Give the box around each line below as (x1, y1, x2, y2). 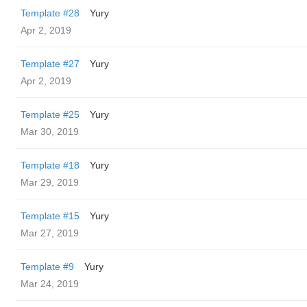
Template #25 (21, 109, 79, 120)
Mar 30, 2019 (21, 126, 79, 137)
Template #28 (21, 8, 79, 19)
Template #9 (21, 261, 74, 272)
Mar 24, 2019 (21, 278, 79, 289)
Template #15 (21, 210, 79, 221)
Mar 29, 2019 (21, 177, 79, 188)
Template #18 (21, 160, 79, 171)
